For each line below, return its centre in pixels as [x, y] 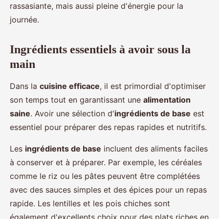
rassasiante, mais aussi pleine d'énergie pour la [97, 6]
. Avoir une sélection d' [72, 114]
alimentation [167, 100]
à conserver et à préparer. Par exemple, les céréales [106, 163]
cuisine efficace [70, 86]
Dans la [25, 86]
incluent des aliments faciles [154, 149]
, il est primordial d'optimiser [153, 86]
